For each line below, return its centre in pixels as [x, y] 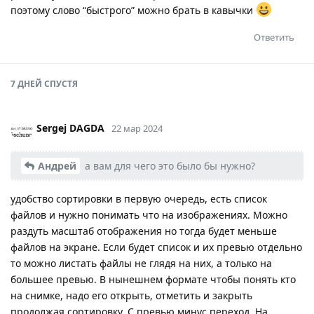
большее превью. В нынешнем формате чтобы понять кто [153, 279]
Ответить [274, 37]
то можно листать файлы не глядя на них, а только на [141, 263]
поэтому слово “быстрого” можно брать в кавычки [133, 10]
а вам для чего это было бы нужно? [169, 165]
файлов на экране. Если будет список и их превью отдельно [156, 247]
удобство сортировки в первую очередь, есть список [139, 198]
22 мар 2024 [137, 128]
